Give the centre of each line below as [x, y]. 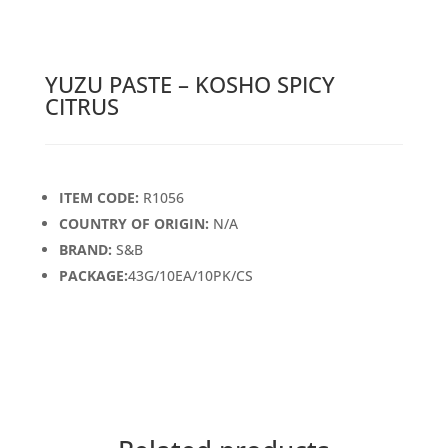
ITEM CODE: [98, 198]
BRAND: [87, 250]
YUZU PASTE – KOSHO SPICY [189, 84]
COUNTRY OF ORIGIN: [133, 224]
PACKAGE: [93, 276]
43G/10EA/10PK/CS [190, 276]
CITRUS [81, 106]
